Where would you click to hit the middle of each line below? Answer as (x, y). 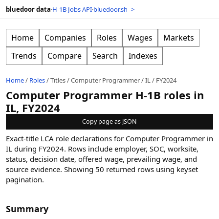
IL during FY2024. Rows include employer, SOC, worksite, (102, 149)
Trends (24, 56)
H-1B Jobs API (72, 9)
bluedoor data (28, 9)
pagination (24, 179)
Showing (79, 169)
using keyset (176, 169)
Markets (179, 38)
